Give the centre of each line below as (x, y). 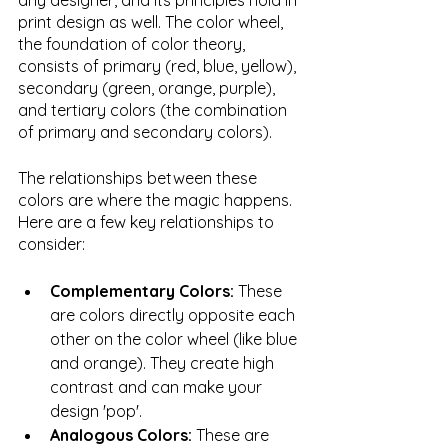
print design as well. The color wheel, (152, 22)
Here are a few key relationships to (148, 222)
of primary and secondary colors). (145, 132)
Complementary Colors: (144, 291)
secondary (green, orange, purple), (148, 88)
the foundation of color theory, (133, 44)
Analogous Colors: (123, 435)
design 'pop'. (96, 411)
